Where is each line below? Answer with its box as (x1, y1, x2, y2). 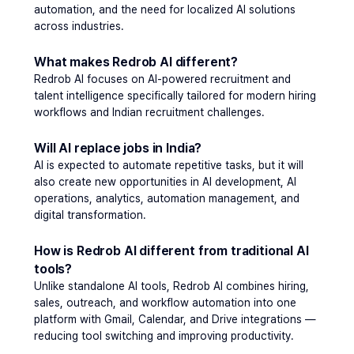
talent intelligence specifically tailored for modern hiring (34, 89, 316, 102)
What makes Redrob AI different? (34, 55, 239, 70)
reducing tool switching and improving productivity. (34, 330, 297, 342)
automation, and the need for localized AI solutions (34, 3, 296, 16)
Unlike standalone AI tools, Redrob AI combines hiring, (34, 280, 309, 292)
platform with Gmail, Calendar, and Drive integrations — (34, 313, 316, 326)
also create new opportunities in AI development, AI (34, 175, 296, 188)
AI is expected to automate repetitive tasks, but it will (34, 159, 303, 171)
